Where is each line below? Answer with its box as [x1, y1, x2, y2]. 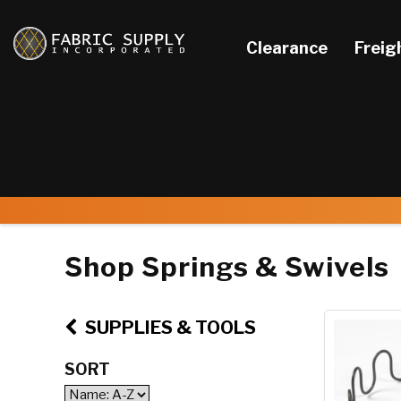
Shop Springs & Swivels [64, 251, 389, 283]
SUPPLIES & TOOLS [81, 317, 256, 338]
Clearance [246, 38, 328, 57]
